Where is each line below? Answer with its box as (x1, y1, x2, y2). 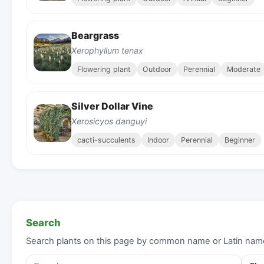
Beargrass (71, 29, 119, 41)
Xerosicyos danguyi (71, 115, 147, 126)
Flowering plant (77, 64, 131, 74)
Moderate (227, 64, 260, 74)
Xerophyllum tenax (71, 45, 143, 55)
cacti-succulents (77, 135, 136, 144)
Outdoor (143, 64, 171, 74)
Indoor (147, 135, 169, 144)
